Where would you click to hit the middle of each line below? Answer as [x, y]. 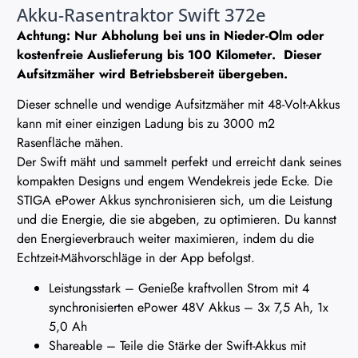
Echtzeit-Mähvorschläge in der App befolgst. [136, 257]
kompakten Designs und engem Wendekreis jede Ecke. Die [175, 181]
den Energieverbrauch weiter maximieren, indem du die [165, 238]
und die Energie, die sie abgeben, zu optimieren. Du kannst [177, 219]
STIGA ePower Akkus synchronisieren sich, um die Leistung [175, 200]
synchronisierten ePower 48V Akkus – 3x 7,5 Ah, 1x [189, 308]
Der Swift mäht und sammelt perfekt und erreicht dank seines [179, 161]
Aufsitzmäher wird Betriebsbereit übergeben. [152, 74]
